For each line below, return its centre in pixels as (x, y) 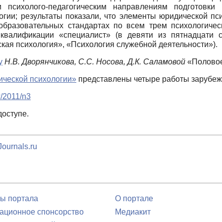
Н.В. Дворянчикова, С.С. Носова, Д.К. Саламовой (95, 61)
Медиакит (133, 212)
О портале (134, 198)
